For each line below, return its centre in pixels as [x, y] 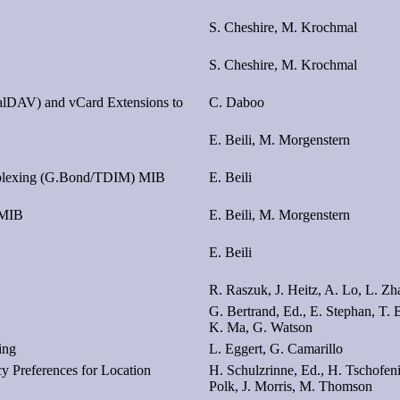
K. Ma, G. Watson [261, 327]
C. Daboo [237, 102]
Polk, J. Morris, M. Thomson [291, 386]
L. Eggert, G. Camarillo [276, 348]
